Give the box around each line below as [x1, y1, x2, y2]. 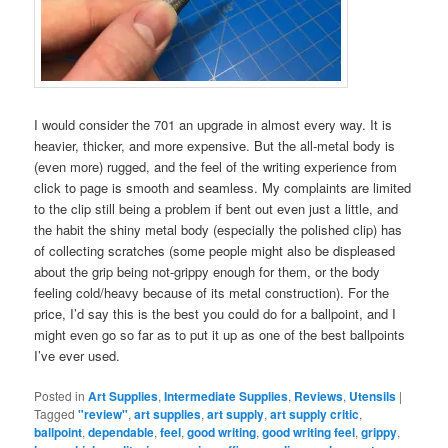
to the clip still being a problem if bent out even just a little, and [34, 199, 399, 219]
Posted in [34, 387, 86, 405]
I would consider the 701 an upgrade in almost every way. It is [34, 115, 393, 135]
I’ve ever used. [34, 346, 121, 366]
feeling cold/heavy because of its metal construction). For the [34, 283, 390, 303]
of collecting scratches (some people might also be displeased [34, 241, 396, 261]
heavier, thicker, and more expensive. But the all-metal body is [34, 136, 396, 156]
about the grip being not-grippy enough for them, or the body [34, 262, 381, 282]
